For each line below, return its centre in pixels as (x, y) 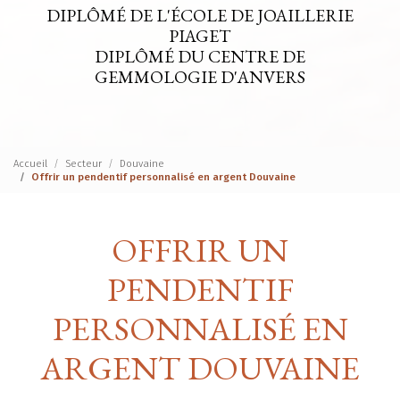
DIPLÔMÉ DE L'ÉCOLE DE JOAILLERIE (200, 15)
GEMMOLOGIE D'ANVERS (200, 77)
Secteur (83, 163)
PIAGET (200, 36)
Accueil (30, 163)
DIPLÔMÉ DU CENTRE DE (200, 56)
